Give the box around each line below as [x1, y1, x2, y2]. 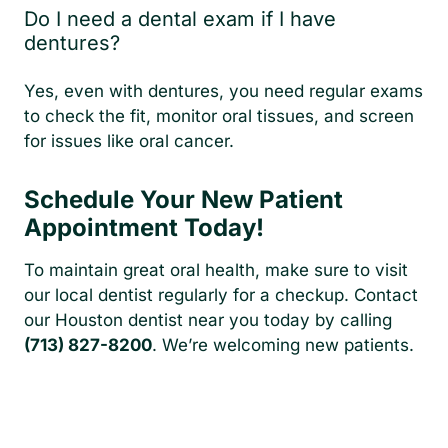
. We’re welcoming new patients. [152, 334, 414, 355]
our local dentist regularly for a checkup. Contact [24, 284, 418, 305]
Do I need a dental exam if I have [24, 6, 336, 31]
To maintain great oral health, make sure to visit [24, 259, 408, 280]
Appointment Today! [24, 212, 264, 242]
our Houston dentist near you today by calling [24, 309, 392, 330]
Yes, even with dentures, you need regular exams [24, 80, 423, 101]
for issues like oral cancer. [24, 130, 234, 151]
